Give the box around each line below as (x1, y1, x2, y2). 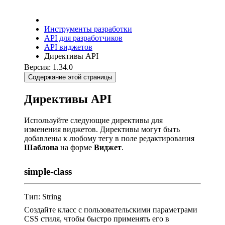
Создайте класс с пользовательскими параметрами (24, 205, 197, 214)
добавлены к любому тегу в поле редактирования (24, 134, 194, 143)
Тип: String (24, 192, 61, 201)
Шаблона (24, 143, 58, 152)
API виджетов (44, 43, 92, 51)
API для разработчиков (44, 34, 123, 42)
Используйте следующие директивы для (24, 116, 163, 125)
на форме (58, 143, 94, 152)
